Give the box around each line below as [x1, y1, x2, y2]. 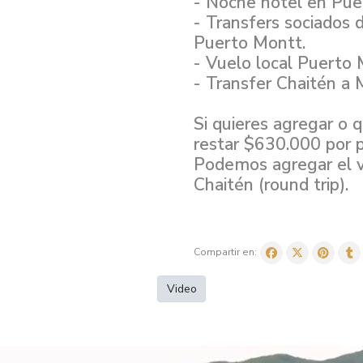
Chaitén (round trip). [194, 173, 348, 196]
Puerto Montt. [194, 31, 305, 54]
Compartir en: [194, 246, 257, 259]
